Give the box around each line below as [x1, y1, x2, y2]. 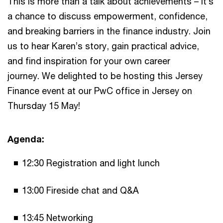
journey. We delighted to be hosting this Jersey [7, 70, 203, 81]
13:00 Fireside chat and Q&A [22, 184, 139, 196]
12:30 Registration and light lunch [22, 157, 160, 168]
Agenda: [7, 133, 47, 144]
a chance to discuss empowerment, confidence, [7, 10, 208, 21]
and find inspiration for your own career [7, 55, 170, 66]
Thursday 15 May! [7, 100, 80, 111]
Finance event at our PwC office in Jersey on [7, 85, 192, 96]
